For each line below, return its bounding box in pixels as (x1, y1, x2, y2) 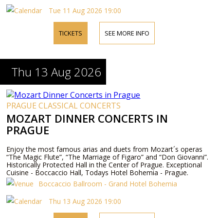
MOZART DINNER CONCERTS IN (6, 111, 168, 126)
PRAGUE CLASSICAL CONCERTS (6, 100, 121, 111)
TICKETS (58, 29, 82, 37)
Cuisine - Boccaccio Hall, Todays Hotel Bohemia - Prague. (6, 168, 189, 177)
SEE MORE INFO (104, 29, 149, 37)
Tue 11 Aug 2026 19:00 (47, 6, 122, 15)
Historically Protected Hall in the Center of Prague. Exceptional (6, 160, 202, 169)
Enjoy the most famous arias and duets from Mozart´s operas (6, 145, 203, 154)
